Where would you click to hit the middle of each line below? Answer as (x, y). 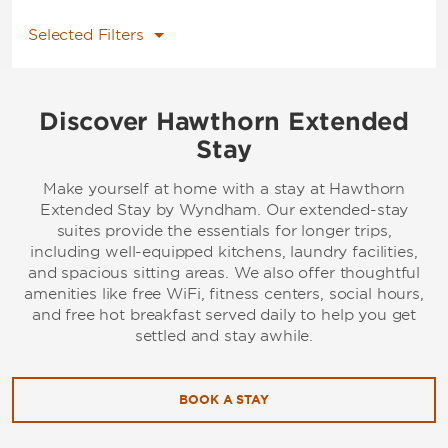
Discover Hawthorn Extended (224, 121)
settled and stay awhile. (224, 336)
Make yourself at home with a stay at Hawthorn (224, 189)
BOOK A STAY (224, 399)
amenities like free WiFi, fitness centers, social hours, (224, 294)
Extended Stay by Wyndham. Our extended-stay (224, 210)
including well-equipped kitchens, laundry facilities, (224, 252)
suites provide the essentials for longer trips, (224, 231)
